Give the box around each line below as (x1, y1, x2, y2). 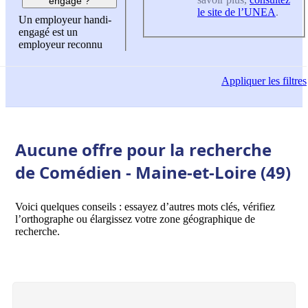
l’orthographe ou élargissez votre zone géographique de (15, 212, 255, 225)
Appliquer (221, 75, 265, 87)
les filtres (265, 75, 307, 87)
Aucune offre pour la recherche (15, 137, 272, 161)
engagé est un (19, 26, 78, 38)
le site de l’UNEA (197, 5, 276, 18)
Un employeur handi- (19, 14, 111, 26)
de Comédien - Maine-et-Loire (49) (15, 160, 291, 184)
